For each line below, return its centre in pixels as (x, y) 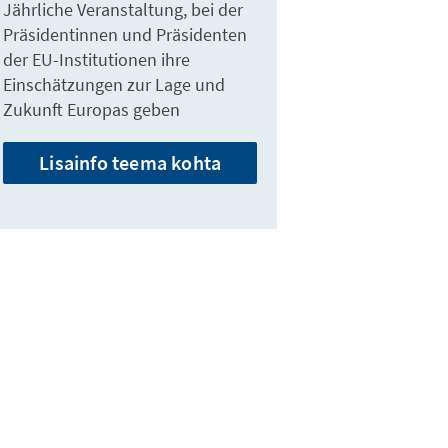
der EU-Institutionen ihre (97, 60)
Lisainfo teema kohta (130, 163)
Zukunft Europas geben (92, 110)
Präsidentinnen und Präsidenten (125, 35)
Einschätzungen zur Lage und (114, 85)
